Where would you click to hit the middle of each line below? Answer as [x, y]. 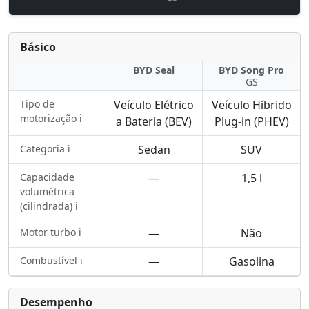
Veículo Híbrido [251, 105]
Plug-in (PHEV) [251, 121]
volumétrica [47, 191]
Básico [38, 47]
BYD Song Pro [252, 70]
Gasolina [251, 261]
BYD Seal [154, 70]
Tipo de [37, 104]
